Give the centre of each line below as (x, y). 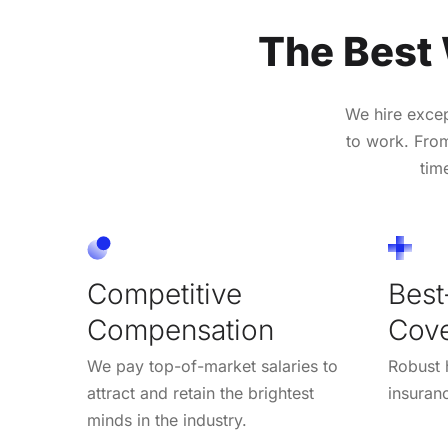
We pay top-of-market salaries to (213, 365)
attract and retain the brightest (201, 392)
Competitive (165, 293)
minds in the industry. (167, 419)
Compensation (181, 329)
